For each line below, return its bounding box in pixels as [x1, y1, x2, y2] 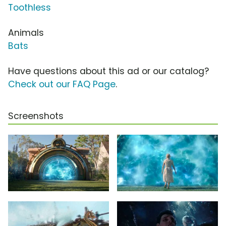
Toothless [8, 2, 51, 14]
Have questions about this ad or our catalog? [8, 65, 209, 78]
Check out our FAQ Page [8, 78, 116, 91]
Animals [8, 27, 44, 39]
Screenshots [8, 110, 64, 123]
